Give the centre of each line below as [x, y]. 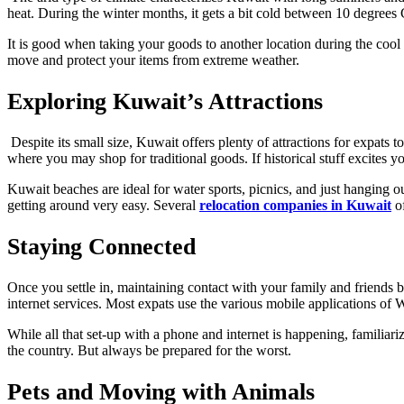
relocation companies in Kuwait [295, 206]
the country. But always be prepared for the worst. [149, 351]
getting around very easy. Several [103, 206]
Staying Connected [101, 246]
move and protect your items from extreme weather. [159, 60]
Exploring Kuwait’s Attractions [165, 101]
